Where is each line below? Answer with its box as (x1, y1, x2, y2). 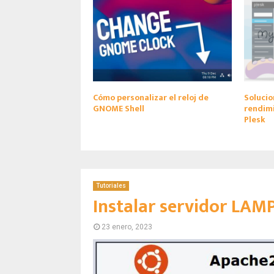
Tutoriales (96, 182, 126, 189)
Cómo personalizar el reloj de (93, 90, 209, 105)
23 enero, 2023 (102, 222, 152, 231)
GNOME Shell (93, 101, 144, 116)
